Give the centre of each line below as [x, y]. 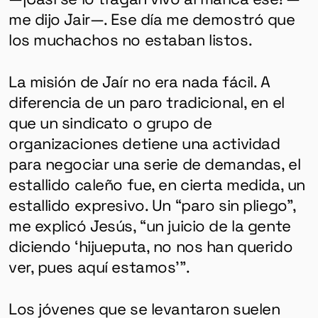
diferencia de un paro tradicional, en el [146, 102]
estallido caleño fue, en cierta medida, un [157, 184]
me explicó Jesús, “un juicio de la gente [149, 225]
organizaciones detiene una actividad [144, 143]
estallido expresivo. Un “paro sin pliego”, [152, 205]
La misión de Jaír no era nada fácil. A [139, 81]
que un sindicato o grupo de [110, 122]
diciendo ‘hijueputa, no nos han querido [150, 246]
